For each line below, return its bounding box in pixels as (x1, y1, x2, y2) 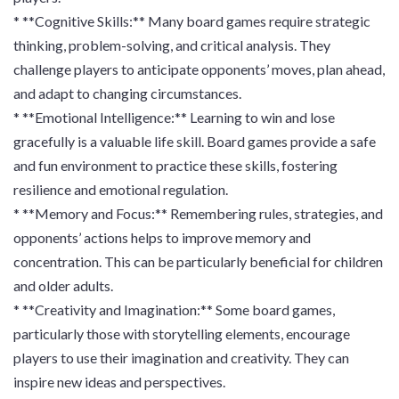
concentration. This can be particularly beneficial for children (13, 253, 383, 270)
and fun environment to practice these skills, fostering (13, 157, 338, 174)
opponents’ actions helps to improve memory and (13, 229, 311, 246)
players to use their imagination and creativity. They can (13, 349, 349, 366)
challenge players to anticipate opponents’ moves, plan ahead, (13, 61, 385, 77)
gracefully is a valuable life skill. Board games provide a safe (13, 133, 376, 150)
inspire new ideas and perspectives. (13, 373, 225, 390)
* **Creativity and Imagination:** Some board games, (13, 301, 335, 318)
